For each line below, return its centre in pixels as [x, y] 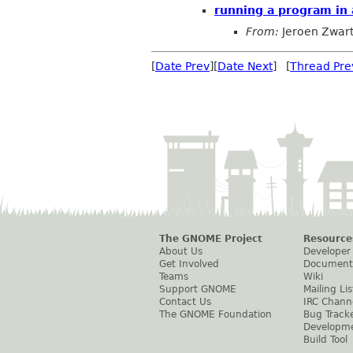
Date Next [245, 67]
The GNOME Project [211, 239]
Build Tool [325, 340]
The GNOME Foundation [216, 315]
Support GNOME [198, 290]
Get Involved [189, 264]
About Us [181, 252]
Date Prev [182, 67]
